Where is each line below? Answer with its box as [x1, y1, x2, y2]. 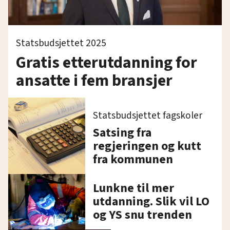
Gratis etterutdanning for [16, 50, 197, 74]
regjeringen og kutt [93, 137, 201, 155]
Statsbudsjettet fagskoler [93, 108, 202, 123]
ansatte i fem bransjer [16, 68, 172, 92]
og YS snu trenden [93, 205, 192, 224]
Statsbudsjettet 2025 [16, 35, 106, 50]
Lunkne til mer [93, 179, 174, 197]
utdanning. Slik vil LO [93, 192, 209, 210]
